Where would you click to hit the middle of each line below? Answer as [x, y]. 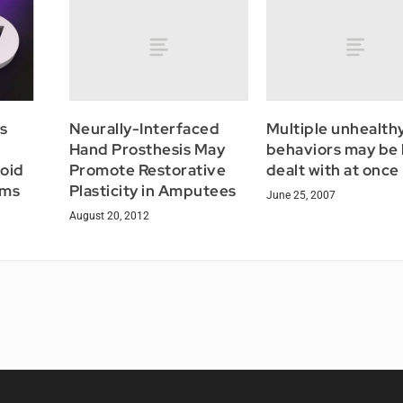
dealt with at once [332, 170]
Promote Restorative [148, 170]
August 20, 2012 [109, 215]
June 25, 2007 [300, 195]
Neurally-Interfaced [144, 128]
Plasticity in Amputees [152, 190]
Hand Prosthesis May [147, 149]
